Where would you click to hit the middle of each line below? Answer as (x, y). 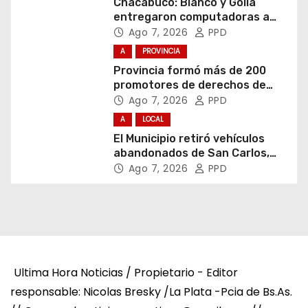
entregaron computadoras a (191, 16)
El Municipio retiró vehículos (189, 138)
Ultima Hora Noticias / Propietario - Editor (126, 272)
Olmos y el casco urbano (179, 167)
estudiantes (147, 31)
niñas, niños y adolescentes (189, 99)
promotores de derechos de (189, 85)
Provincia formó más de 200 (189, 70)
